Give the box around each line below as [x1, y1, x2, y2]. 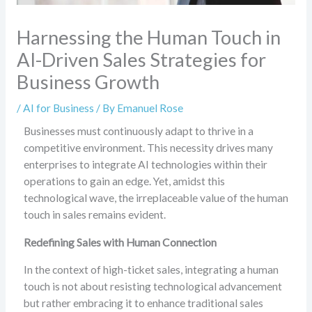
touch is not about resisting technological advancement [23, 280, 282, 293]
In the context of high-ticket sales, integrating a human [23, 263, 279, 276]
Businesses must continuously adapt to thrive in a [23, 125, 253, 138]
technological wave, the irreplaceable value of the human [23, 192, 288, 205]
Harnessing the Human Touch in [16, 26, 281, 49]
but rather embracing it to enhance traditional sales [23, 297, 263, 310]
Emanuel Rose [116, 102, 183, 115]
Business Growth [16, 70, 159, 94]
